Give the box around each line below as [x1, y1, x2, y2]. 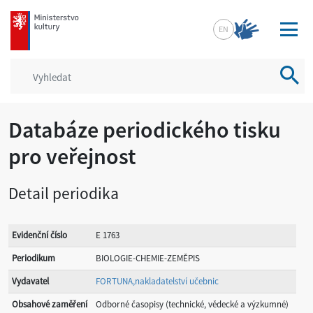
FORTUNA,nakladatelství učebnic [96, 275, 219, 287]
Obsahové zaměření [12, 298, 87, 310]
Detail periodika [8, 183, 119, 203]
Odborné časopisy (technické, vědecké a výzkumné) [96, 298, 289, 310]
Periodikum [12, 252, 55, 264]
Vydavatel [12, 275, 49, 287]
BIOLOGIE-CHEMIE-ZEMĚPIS [96, 252, 200, 264]
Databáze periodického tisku [8, 116, 281, 144]
